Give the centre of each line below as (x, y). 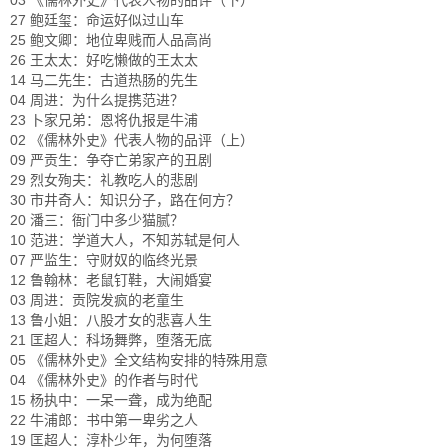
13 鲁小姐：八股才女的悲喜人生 (111, 320)
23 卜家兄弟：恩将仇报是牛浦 (104, 120)
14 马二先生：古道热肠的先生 (104, 80)
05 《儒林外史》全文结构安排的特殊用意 (139, 360)
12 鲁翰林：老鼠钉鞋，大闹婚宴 (111, 280)
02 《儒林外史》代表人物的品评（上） (132, 140)
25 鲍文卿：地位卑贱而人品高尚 (111, 40)
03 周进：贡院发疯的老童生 (97, 300)
